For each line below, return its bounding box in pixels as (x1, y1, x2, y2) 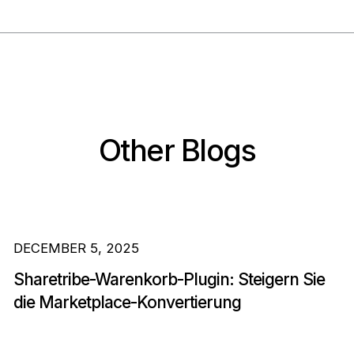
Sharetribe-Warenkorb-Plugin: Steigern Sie (13, 269, 325, 289)
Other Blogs (98, 132, 256, 169)
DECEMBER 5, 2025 (13, 240, 139, 257)
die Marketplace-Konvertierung (13, 292, 241, 312)
